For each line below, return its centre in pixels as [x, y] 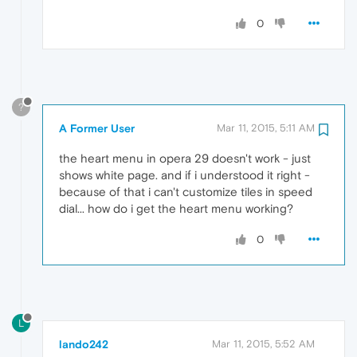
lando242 [84, 344]
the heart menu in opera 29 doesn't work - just [185, 158]
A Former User [97, 128]
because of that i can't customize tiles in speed [186, 191]
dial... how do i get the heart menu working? [176, 208]
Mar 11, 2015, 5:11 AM [266, 127]
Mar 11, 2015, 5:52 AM [263, 343]
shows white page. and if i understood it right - [184, 175]
